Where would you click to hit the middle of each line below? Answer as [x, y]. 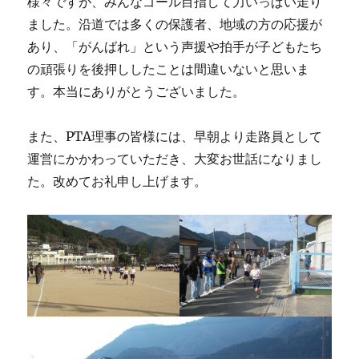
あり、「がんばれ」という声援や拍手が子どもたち [175, 47]
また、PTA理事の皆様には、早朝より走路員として [175, 137]
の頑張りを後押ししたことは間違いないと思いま [169, 69]
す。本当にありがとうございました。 [137, 92]
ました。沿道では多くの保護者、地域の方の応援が [175, 24]
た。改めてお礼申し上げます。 [117, 182]
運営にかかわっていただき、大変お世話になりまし [175, 159]
